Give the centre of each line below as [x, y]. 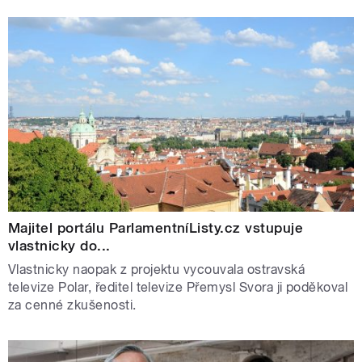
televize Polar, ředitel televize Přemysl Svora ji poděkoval [178, 287]
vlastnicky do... [59, 245]
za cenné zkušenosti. [72, 305]
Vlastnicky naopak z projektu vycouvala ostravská [157, 269]
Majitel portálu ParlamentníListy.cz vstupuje [156, 227]
